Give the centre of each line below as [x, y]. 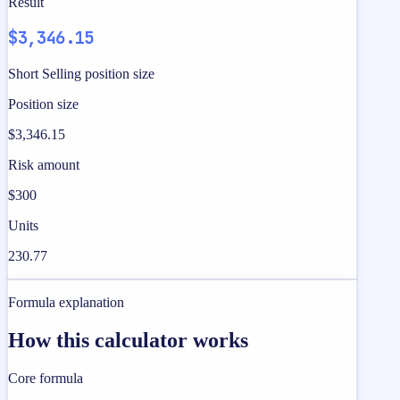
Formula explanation [66, 303]
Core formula [46, 378]
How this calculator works [128, 340]
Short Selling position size [81, 74]
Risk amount [44, 165]
